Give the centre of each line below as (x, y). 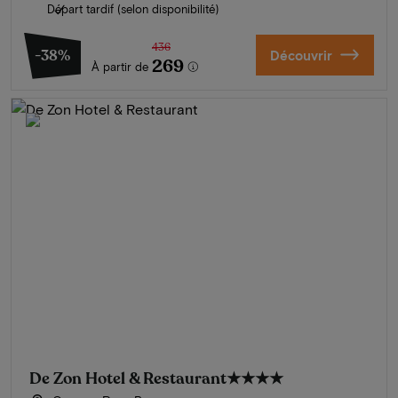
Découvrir (301, 55)
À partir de (120, 66)
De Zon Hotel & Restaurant (128, 378)
